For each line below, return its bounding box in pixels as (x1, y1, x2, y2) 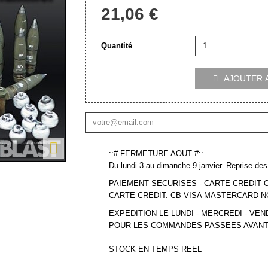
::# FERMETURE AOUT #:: (108, 149, 203, 159)
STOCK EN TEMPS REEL (108, 245, 202, 254)
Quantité (100, 41, 132, 51)
